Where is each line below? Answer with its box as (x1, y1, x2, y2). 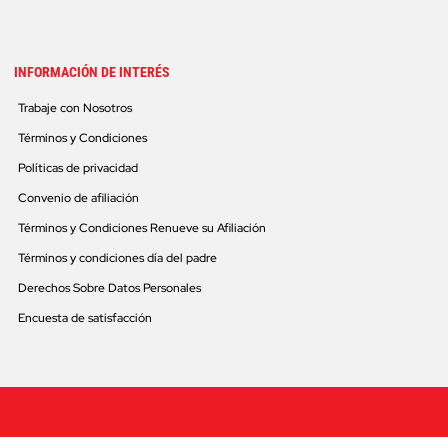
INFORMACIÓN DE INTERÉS (14, 64, 170, 81)
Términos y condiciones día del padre (18, 250, 217, 267)
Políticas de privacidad (18, 160, 138, 177)
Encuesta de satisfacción (18, 310, 152, 327)
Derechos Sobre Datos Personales (18, 280, 201, 297)
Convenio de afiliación (18, 190, 139, 207)
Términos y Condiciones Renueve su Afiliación (18, 220, 266, 237)
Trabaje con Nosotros (18, 100, 132, 117)
